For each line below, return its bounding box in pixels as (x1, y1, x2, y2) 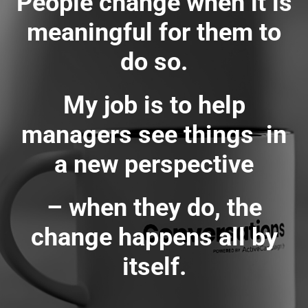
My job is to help (63, 91, 245, 120)
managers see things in (21, 120, 287, 150)
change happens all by (30, 223, 278, 252)
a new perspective (54, 150, 254, 179)
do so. (120, 47, 188, 77)
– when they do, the (46, 193, 262, 223)
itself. (122, 252, 186, 282)
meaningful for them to (27, 18, 281, 47)
